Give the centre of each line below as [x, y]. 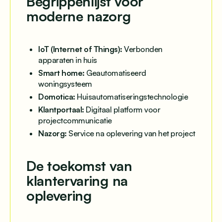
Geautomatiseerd [115, 73]
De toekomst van [79, 166]
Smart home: [61, 73]
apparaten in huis [68, 60]
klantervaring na [77, 181]
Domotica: [57, 97]
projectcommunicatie [75, 121]
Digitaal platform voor [122, 110]
